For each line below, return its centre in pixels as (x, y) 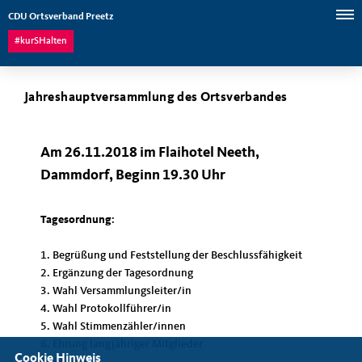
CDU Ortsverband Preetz (61, 17)
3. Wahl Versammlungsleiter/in (116, 291)
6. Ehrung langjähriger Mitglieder (122, 344)
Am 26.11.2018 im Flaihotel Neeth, (150, 153)
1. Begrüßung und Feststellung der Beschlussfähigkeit (171, 255)
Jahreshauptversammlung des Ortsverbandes (156, 98)
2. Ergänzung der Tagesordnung (117, 273)
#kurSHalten (41, 41)
